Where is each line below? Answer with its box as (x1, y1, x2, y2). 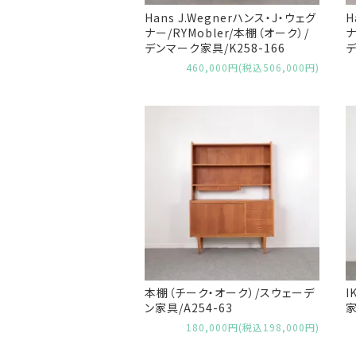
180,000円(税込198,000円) (186, 319, 319, 334)
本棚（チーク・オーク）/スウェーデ (145, 284, 315, 301)
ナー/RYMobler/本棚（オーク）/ (145, 25, 309, 41)
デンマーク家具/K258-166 (145, 40, 285, 56)
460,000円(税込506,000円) (186, 60, 319, 74)
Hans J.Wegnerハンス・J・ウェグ (145, 10, 316, 25)
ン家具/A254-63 (145, 300, 233, 316)
